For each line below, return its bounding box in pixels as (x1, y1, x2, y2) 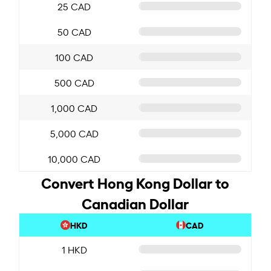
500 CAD (54, 75, 94, 89)
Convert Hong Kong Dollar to (41, 171, 230, 192)
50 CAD (57, 24, 91, 38)
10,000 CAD (48, 151, 101, 165)
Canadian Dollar (82, 192, 189, 213)
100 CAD (55, 50, 94, 64)
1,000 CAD (51, 100, 98, 114)
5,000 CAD (50, 126, 99, 140)
